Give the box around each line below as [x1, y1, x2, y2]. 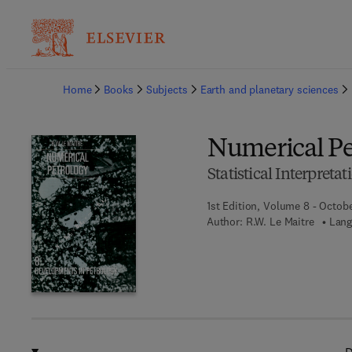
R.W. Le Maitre [245, 214, 314, 229]
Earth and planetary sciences [200, 82, 339, 97]
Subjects [145, 82, 188, 97]
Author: [206, 214, 243, 229]
